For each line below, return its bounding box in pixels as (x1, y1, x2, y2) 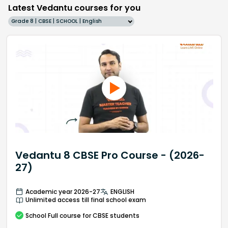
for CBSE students (80, 211, 139, 220)
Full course (47, 211, 81, 220)
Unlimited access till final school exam (25, 195, 146, 204)
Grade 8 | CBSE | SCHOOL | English (11, 17, 102, 25)
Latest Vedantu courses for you (8, 2, 140, 14)
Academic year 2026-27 (25, 187, 100, 196)
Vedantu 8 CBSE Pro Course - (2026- (15, 148, 205, 162)
